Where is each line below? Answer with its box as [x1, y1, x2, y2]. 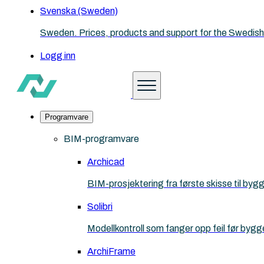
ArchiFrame [87, 246, 136, 256]
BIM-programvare [64, 134, 139, 144]
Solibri [87, 202, 113, 212]
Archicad [87, 157, 124, 167]
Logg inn [40, 51, 75, 61]
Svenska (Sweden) [40, 6, 118, 16]
